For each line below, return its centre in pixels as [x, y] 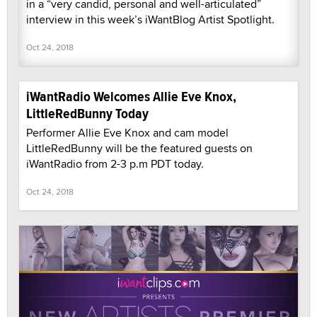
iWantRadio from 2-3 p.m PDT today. [115, 164]
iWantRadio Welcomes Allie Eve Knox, [131, 97]
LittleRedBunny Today [87, 114]
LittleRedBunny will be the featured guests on [139, 149]
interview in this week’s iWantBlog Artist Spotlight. [150, 20]
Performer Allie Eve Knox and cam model [127, 133]
